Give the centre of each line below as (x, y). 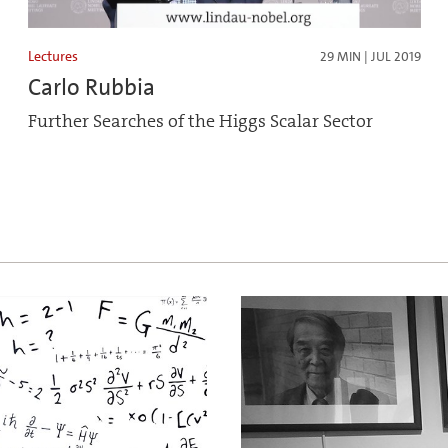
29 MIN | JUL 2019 (370, 57)
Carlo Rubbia (91, 87)
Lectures (53, 56)
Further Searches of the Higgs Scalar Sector (200, 122)
